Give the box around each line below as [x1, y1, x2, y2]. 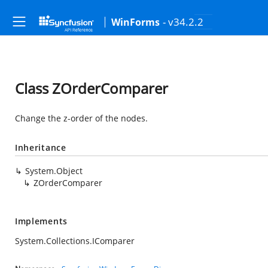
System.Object [25, 165, 83, 176]
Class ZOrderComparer [15, 78, 168, 98]
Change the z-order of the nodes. [15, 112, 148, 124]
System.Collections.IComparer [15, 235, 135, 246]
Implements [15, 215, 68, 227]
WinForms [111, 16, 160, 29]
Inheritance [15, 142, 66, 153]
